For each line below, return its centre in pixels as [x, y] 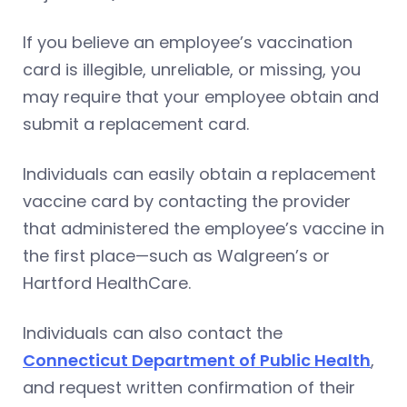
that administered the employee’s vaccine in [203, 228]
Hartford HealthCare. [107, 283]
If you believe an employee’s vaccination [188, 42]
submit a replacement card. [136, 124]
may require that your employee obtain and [201, 96]
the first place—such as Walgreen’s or [176, 255]
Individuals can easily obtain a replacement [199, 174]
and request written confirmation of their [189, 387]
